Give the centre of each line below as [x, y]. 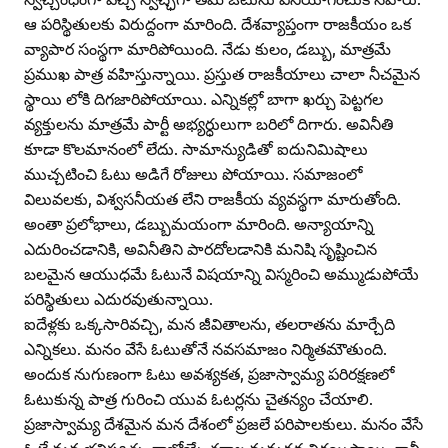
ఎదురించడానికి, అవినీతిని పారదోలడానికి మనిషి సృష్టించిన [200, 248]
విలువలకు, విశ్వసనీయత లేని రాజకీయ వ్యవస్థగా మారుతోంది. [212, 198]
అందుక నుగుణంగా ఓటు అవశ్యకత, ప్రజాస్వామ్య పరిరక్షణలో [209, 373]
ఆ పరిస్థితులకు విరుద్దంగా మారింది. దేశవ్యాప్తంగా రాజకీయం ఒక [217, 23]
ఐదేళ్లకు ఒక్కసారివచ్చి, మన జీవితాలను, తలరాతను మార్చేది [209, 323]
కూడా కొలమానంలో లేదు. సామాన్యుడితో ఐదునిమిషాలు [196, 148]
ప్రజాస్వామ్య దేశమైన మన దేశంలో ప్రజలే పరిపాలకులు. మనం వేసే [223, 423]
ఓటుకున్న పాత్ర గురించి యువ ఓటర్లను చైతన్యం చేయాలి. [198, 398]
